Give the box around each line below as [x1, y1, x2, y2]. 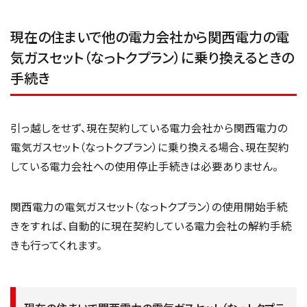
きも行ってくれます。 [10, 237, 102, 253]
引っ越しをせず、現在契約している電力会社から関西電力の [10, 119, 288, 135]
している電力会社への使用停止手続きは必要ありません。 [10, 158, 278, 173]
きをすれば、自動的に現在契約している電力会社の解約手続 [10, 218, 292, 234]
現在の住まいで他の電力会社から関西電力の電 [10, 26, 289, 47]
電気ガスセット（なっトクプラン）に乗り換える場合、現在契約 [10, 138, 289, 154]
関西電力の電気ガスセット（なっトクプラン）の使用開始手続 [10, 199, 288, 214]
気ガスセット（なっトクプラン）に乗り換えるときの [10, 47, 294, 67]
